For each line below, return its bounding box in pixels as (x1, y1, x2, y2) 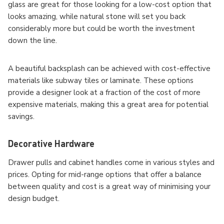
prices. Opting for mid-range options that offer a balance (8, 169, 201, 180)
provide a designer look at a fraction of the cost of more (8, 87, 200, 98)
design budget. (8, 193, 61, 204)
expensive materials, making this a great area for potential (8, 99, 208, 110)
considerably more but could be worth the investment (8, 23, 195, 34)
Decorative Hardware (8, 137, 94, 149)
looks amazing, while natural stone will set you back (8, 11, 185, 22)
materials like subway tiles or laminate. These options (8, 75, 193, 86)
